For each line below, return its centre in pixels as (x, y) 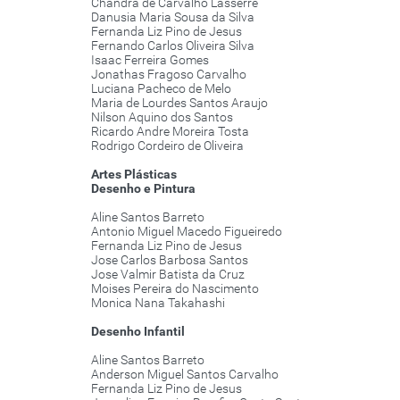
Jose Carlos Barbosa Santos (170, 260)
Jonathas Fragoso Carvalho (169, 75)
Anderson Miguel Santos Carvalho (185, 375)
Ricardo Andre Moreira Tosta (170, 132)
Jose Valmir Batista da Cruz (168, 275)
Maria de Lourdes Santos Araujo (179, 103)
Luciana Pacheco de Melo (161, 89)
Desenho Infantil (138, 332)
